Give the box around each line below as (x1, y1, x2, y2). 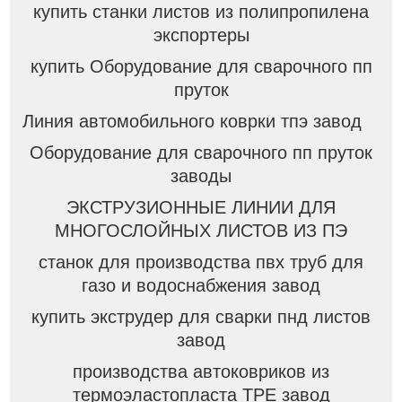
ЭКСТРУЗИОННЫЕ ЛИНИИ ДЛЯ (66, 197, 336, 218)
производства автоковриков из (73, 361, 329, 381)
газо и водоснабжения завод (82, 275, 320, 295)
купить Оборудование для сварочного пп (30, 57, 372, 77)
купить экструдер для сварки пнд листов (31, 306, 371, 327)
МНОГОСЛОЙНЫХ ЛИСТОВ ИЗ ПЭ (55, 221, 347, 241)
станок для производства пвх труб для (39, 251, 363, 272)
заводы (170, 166, 232, 187)
